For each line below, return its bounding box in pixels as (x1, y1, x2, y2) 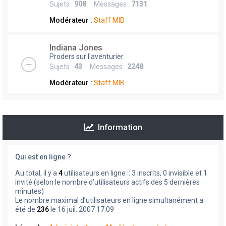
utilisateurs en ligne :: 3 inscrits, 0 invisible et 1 (63, 169, 207, 178)
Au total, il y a (15, 169, 59, 178)
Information (93, 122, 142, 133)
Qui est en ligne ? (15, 153, 71, 161)
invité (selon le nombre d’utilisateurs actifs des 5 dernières (15, 178, 200, 187)
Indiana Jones (49, 42, 102, 53)
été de (15, 205, 37, 214)
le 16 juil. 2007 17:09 (49, 205, 114, 214)
